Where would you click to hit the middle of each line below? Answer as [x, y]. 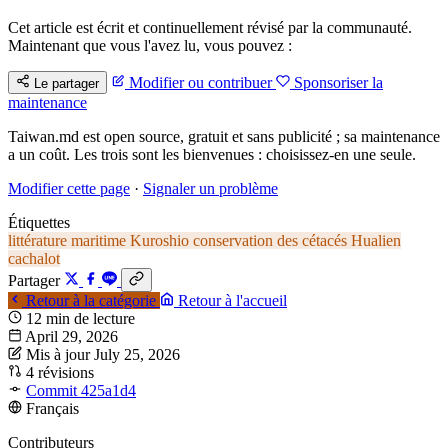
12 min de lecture [80, 318]
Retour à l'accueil [230, 300]
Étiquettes [39, 222]
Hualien [376, 240]
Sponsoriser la [336, 82]
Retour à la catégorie [91, 300]
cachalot [34, 258]
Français [52, 408]
